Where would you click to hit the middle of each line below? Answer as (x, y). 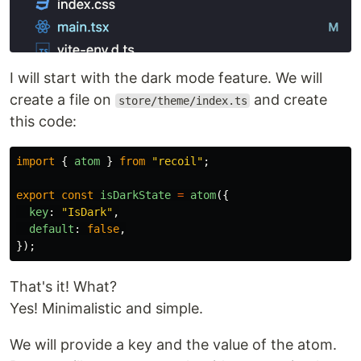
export (35, 195)
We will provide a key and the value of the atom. (173, 344)
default (52, 228)
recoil (177, 161)
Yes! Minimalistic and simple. (106, 308)
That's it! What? (63, 286)
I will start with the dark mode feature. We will (166, 77)
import (35, 161)
